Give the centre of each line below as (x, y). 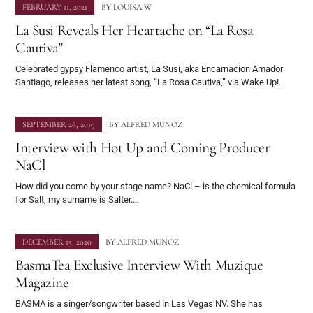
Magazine (42, 283)
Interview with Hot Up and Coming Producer (143, 148)
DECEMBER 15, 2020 (57, 242)
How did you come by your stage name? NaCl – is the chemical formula (155, 187)
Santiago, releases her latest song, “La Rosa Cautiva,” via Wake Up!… (150, 82)
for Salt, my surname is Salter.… (77, 200)
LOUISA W (132, 7)
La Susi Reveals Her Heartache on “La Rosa (134, 30)
